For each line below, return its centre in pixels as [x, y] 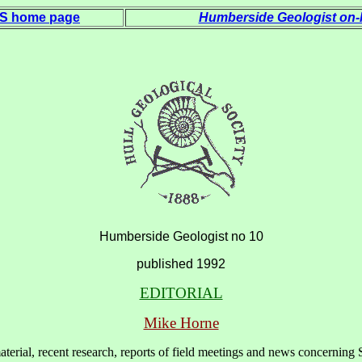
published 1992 [181, 264]
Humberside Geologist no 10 [181, 236]
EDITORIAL [181, 293]
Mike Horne [181, 323]
